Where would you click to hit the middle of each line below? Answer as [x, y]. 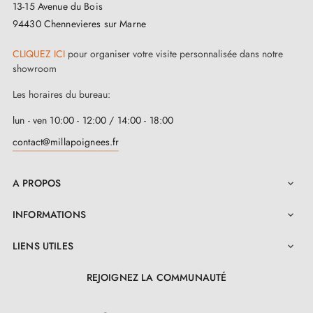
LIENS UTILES [43, 246]
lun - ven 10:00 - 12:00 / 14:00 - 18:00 [93, 120]
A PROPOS [37, 183]
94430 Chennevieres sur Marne [79, 23]
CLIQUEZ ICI [39, 53]
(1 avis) [128, 47]
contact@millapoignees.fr [66, 141]
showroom [35, 68]
